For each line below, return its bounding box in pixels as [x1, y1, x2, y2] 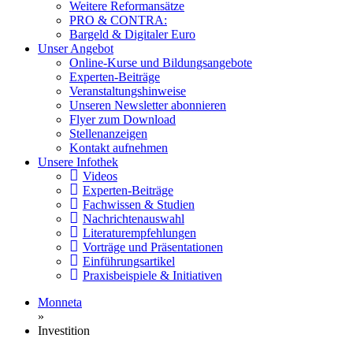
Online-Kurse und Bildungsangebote [69, 56, 252, 69]
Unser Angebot [38, 42, 113, 55]
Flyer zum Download [69, 113, 176, 126]
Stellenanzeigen [69, 127, 147, 140]
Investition [38, 324, 90, 337]
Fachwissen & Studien [82, 198, 195, 211]
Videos [82, 169, 117, 183]
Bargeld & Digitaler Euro [69, 28, 195, 41]
